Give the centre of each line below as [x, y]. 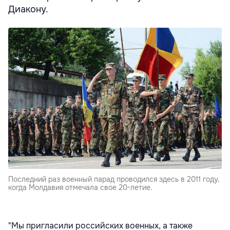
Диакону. [28, 9]
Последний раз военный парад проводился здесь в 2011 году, [114, 179]
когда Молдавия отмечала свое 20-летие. [80, 188]
